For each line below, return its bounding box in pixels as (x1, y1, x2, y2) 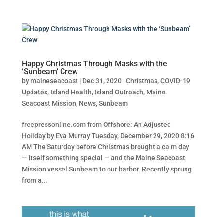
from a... (21, 176, 47, 184)
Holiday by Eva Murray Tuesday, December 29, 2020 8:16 (21, 131, 194, 139)
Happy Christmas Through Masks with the (21, 59, 167, 68)
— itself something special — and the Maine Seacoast (21, 154, 185, 162)
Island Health (50, 88, 92, 96)
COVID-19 (160, 77, 190, 85)
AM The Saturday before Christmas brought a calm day (21, 142, 189, 151)
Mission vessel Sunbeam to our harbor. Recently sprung (21, 165, 192, 173)
